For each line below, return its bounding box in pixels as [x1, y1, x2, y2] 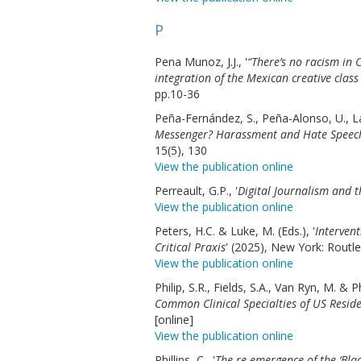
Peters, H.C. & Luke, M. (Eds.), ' [155, 223, 315, 239]
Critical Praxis [155, 239, 226, 255]
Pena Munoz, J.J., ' [155, 54, 247, 69]
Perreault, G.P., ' [155, 183, 238, 198]
